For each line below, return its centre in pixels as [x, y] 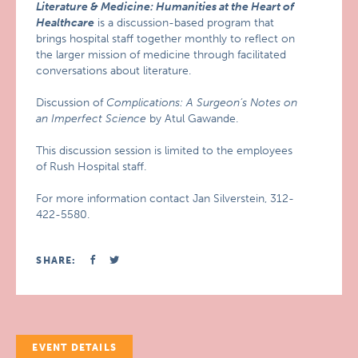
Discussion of [72, 103]
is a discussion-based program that [185, 23]
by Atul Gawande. [193, 119]
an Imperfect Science [91, 119]
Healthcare [66, 23]
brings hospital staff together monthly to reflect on [166, 39]
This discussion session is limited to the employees [165, 151]
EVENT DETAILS [74, 348]
